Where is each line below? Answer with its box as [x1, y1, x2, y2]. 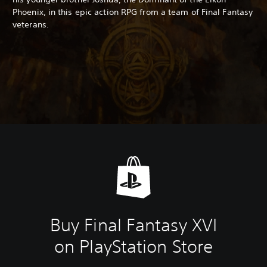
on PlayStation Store [54, 235, 213, 257]
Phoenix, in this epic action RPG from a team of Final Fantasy [13, 6, 253, 17]
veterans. [13, 18, 49, 30]
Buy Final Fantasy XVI [49, 214, 218, 235]
